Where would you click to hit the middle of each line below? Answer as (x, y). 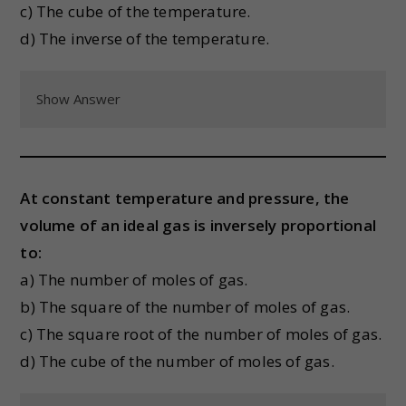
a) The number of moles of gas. (134, 280)
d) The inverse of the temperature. (145, 39)
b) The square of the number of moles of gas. (185, 307)
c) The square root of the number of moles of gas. (201, 334)
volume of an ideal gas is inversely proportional (198, 225)
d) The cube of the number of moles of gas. (177, 361)
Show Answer (79, 99)
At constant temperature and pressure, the (185, 198)
